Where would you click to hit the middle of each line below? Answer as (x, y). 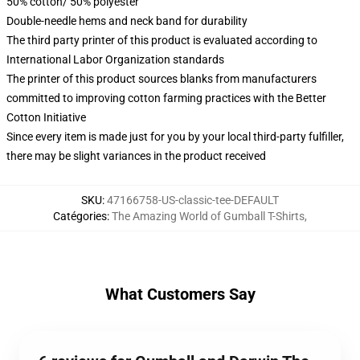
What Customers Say (180, 294)
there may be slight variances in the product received (136, 156)
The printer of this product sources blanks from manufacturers (162, 79)
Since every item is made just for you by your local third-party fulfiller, (175, 137)
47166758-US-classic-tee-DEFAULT (193, 200)
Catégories (80, 216)
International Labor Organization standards (115, 59)
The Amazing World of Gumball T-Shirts (208, 216)
